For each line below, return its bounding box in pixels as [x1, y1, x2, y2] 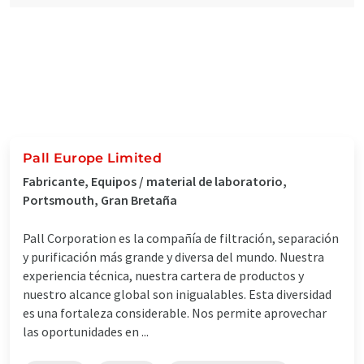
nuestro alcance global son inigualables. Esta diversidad [23, 285, 331, 302]
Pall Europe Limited [23, 149, 162, 166]
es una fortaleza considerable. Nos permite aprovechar [23, 304, 327, 321]
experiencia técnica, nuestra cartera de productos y [23, 266, 304, 284]
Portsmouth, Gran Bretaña [23, 191, 177, 208]
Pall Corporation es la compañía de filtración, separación [23, 229, 339, 246]
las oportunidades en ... [23, 323, 149, 340]
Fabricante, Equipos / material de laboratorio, [23, 172, 287, 189]
